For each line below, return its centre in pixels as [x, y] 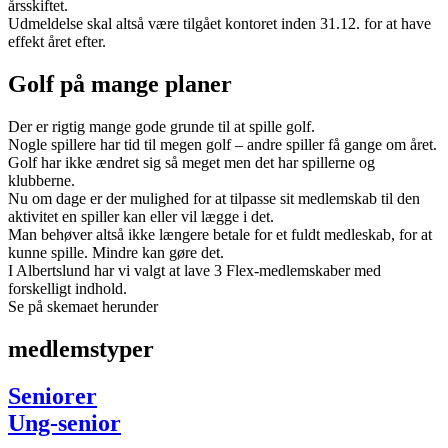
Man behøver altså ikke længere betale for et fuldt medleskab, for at [220, 235]
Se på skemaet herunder [83, 307]
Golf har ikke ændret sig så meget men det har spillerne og [191, 163]
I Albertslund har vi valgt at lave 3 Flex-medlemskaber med [194, 271]
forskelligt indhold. [67, 289]
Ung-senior [64, 423]
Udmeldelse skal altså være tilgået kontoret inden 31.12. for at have [219, 24]
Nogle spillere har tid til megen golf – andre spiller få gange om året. [222, 145]
